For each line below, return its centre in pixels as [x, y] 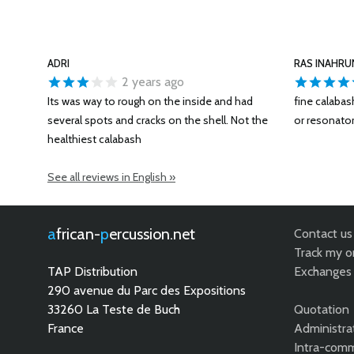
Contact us [323, 233]
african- [78, 234]
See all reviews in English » [111, 177]
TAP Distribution [92, 271]
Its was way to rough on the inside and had [150, 101]
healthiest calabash [94, 139]
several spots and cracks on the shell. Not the [158, 120]
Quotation [322, 309]
